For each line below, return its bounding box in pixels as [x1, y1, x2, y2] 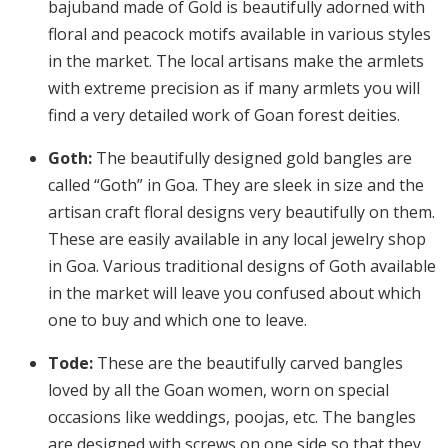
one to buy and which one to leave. [48, 309, 311, 332]
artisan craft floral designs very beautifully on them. [48, 201, 435, 224]
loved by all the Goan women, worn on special [48, 379, 389, 402]
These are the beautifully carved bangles [93, 352, 403, 375]
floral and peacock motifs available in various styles [48, 23, 431, 46]
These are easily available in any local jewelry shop [48, 228, 426, 251]
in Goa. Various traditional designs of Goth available [48, 255, 436, 278]
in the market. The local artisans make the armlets [48, 50, 424, 73]
